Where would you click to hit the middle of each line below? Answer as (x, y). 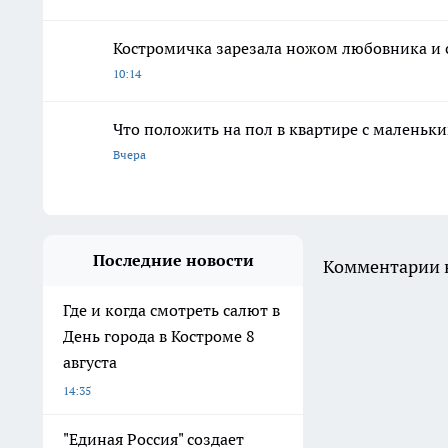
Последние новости (173, 260)
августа (90, 362)
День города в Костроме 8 (159, 336)
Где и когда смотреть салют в (171, 310)
